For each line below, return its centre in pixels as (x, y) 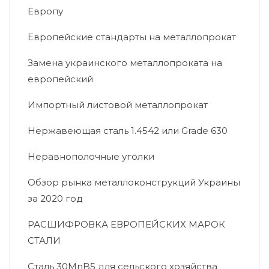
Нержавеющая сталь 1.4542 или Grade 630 (128, 130)
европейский (60, 79)
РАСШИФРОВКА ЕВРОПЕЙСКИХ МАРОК (126, 224)
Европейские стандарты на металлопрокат (132, 37)
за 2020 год (55, 198)
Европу (45, 11)
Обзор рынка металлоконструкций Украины (134, 182)
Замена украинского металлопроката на (125, 62)
